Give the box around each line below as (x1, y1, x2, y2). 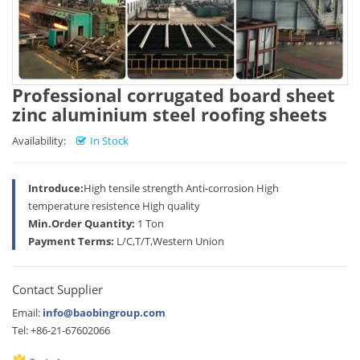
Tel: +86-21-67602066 (12, 323, 110, 337)
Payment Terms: (28, 234, 114, 248)
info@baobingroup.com (43, 305, 166, 320)
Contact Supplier (12, 281, 103, 297)
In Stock (90, 133, 129, 148)
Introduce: (28, 181, 84, 195)
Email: (12, 305, 43, 320)
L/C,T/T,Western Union (114, 234, 224, 248)
